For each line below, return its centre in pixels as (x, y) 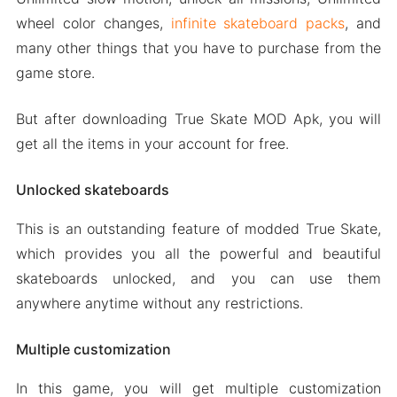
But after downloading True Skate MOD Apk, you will (198, 118)
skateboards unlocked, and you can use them (198, 278)
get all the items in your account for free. (152, 143)
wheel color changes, (93, 23)
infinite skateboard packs (258, 23)
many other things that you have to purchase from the (198, 47)
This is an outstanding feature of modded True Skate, (198, 228)
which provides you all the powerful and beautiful (198, 253)
